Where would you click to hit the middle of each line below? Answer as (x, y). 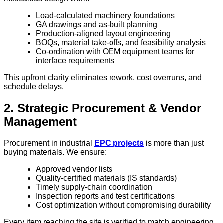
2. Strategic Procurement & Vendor (103, 108)
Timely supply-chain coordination (94, 187)
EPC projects (119, 143)
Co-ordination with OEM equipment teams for (115, 51)
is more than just (174, 143)
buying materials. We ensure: (55, 152)
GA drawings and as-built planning (97, 24)
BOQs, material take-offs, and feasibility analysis (121, 42)
